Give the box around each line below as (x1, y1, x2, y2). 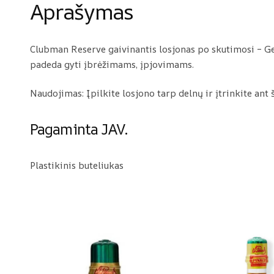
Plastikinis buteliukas (29, 158, 124, 172)
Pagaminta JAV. (29, 119, 128, 139)
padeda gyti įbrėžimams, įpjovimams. (29, 57, 194, 71)
